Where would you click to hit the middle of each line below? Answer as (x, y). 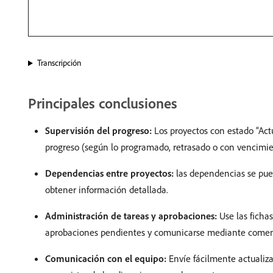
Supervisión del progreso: (98, 131)
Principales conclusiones (103, 103)
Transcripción (59, 63)
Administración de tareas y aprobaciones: (131, 216)
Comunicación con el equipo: (106, 259)
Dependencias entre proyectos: (109, 173)
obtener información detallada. (107, 190)
